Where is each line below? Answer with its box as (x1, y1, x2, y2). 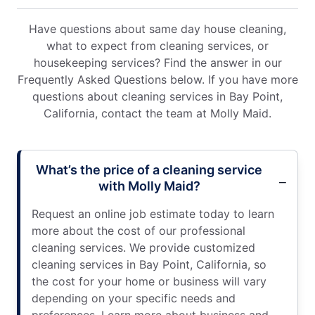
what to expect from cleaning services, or (46, 39, 269, 53)
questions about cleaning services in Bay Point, (32, 89, 283, 104)
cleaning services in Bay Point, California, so (32, 257, 266, 272)
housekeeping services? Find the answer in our (33, 56, 282, 70)
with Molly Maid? (98, 179, 200, 194)
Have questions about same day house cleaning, (29, 22, 286, 37)
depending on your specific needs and (32, 291, 236, 306)
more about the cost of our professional (32, 224, 245, 238)
